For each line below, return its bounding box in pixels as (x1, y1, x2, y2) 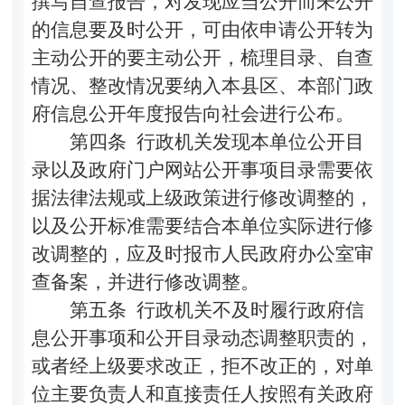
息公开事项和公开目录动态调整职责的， (31, 326, 373, 349)
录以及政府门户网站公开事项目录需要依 (31, 158, 373, 181)
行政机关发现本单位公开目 (126, 130, 364, 153)
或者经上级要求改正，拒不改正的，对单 (31, 354, 373, 377)
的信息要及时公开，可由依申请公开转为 (31, 18, 373, 41)
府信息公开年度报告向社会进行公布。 (31, 102, 354, 125)
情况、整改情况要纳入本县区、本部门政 (31, 74, 373, 97)
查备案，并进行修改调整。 (31, 270, 259, 293)
